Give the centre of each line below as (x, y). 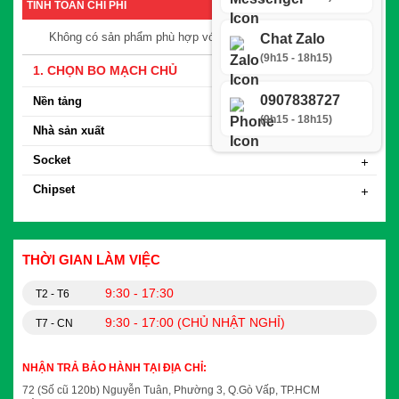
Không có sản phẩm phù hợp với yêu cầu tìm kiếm (181, 37)
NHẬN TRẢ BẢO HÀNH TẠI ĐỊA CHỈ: (114, 368)
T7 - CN (54, 324)
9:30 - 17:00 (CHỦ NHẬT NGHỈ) (195, 323)
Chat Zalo (293, 38)
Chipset (54, 190)
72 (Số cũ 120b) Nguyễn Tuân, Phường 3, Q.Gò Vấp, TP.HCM (171, 391)
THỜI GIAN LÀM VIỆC (91, 260)
